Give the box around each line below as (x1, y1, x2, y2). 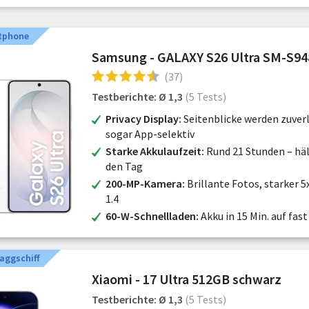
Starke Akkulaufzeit (106, 144, 201, 158)
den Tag (106, 159, 143, 173)
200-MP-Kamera (106, 177, 182, 190)
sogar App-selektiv (106, 127, 195, 141)
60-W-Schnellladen (106, 209, 196, 223)
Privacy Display (106, 112, 179, 126)
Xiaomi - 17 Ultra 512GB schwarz (92, 270, 281, 288)
